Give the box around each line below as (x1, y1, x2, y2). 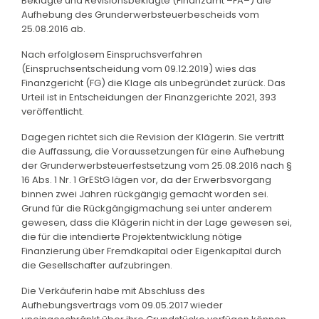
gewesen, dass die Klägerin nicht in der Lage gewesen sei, (21, 215, 292, 229)
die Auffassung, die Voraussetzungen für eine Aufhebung (21, 144, 285, 158)
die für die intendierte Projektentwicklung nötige (21, 229, 242, 244)
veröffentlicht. (21, 104, 84, 118)
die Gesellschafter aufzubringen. (21, 258, 172, 272)
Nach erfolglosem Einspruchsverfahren (21, 47, 202, 61)
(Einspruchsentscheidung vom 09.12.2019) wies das (21, 61, 256, 75)
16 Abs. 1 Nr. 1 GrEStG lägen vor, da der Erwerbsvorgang (21, 172, 271, 187)
